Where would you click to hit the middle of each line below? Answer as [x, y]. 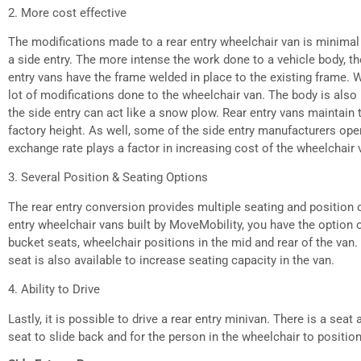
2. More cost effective [67, 12]
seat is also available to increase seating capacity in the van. [171, 260]
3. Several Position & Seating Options [108, 178]
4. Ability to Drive [54, 290]
